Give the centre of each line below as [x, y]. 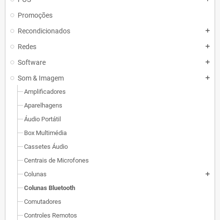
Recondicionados [44, 31]
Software [32, 62]
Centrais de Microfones [56, 160]
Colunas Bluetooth [50, 188]
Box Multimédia [45, 133]
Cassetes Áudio [46, 147]
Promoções [35, 15]
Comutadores [43, 202]
